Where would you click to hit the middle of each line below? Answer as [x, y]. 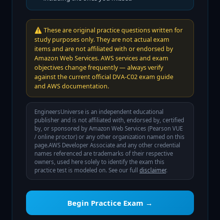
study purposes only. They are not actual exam [102, 40]
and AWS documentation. [72, 86]
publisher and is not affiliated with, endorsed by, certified [109, 120]
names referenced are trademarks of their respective [104, 153]
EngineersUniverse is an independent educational [99, 112]
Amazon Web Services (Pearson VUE [136, 128]
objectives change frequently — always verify [99, 68]
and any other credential [148, 145]
